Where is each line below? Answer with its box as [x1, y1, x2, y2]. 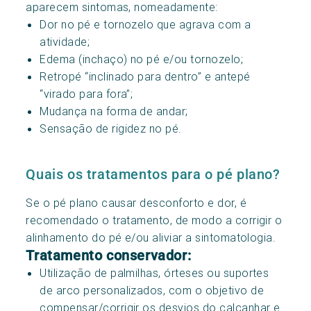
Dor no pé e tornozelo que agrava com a [40, 17, 251, 31]
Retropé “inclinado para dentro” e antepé [40, 69, 251, 83]
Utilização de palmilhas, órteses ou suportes [40, 265, 269, 280]
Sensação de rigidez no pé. [40, 121, 182, 135]
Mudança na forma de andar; [40, 103, 188, 118]
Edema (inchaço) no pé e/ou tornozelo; [40, 51, 244, 66]
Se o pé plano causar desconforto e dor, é [26, 195, 247, 210]
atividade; [40, 34, 90, 49]
